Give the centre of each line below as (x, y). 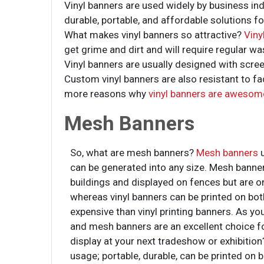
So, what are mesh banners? (133, 153)
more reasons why (107, 93)
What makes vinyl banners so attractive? (154, 34)
